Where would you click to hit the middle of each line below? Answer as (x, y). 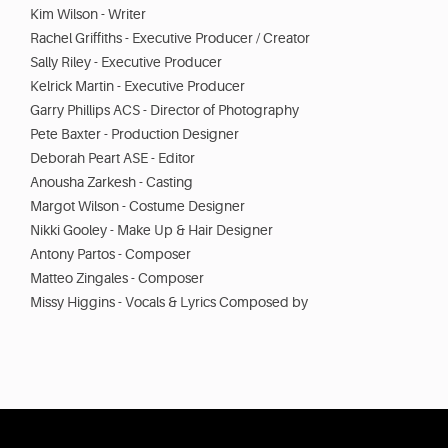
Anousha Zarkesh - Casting (111, 182)
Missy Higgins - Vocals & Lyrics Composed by (169, 302)
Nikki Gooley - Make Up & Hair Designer (151, 230)
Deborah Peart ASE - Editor (112, 158)
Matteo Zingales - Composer (117, 278)
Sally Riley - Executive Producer (126, 62)
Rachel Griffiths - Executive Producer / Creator (170, 38)
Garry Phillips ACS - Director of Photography (164, 110)
